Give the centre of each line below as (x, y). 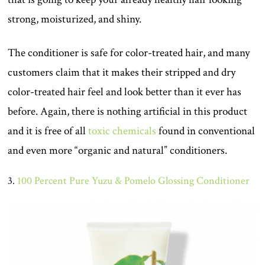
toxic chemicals (122, 131)
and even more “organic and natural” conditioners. (118, 151)
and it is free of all (48, 131)
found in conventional (206, 131)
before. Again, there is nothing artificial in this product (128, 112)
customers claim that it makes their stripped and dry (122, 73)
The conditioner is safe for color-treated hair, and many (129, 53)
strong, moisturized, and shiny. (75, 20)
